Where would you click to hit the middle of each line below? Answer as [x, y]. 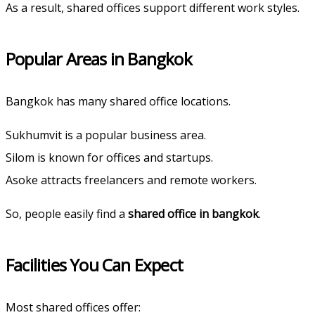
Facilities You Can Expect [94, 264]
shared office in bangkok [193, 213]
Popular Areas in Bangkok [99, 58]
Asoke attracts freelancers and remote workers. [131, 180]
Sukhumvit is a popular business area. [106, 135]
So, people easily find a [67, 213]
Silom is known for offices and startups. [109, 157]
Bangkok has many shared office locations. [118, 101]
